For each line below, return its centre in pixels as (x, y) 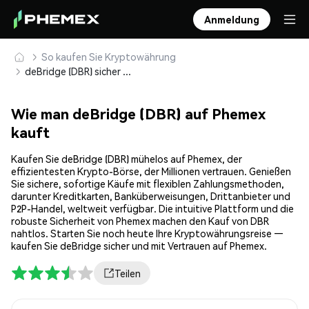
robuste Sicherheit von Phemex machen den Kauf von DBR (140, 221)
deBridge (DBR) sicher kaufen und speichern (127, 71)
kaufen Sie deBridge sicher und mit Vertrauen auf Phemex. (139, 246)
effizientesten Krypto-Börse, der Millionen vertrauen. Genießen (151, 171)
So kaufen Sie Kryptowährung (109, 57)
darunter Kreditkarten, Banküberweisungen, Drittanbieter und (151, 196)
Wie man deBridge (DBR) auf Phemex (138, 114)
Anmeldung (232, 19)
